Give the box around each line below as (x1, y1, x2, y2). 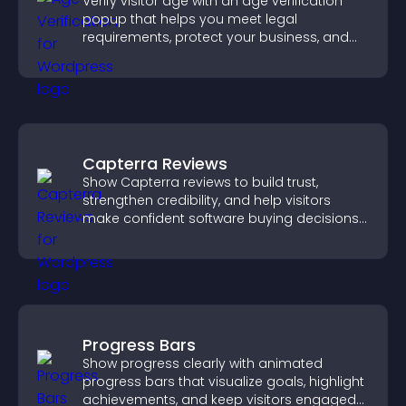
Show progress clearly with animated (82, 354, 323, 372)
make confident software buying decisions (82, 209, 359, 227)
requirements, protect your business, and (82, 28, 349, 46)
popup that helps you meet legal (82, 10, 297, 28)
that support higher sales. (82, 227, 249, 246)
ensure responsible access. (82, 46, 261, 64)
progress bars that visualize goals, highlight (82, 372, 364, 391)
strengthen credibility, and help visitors (82, 191, 331, 209)
